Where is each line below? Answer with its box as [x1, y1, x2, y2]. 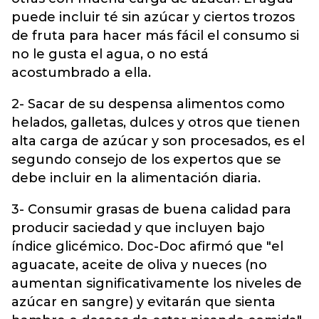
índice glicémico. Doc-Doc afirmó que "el [11, 239, 283, 254]
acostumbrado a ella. [11, 65, 151, 80]
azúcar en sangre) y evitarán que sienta [11, 294, 276, 310]
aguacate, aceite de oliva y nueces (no [11, 257, 267, 273]
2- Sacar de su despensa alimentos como [11, 96, 285, 112]
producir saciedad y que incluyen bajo [11, 220, 265, 236]
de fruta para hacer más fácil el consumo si [11, 28, 299, 43]
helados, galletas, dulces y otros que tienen [11, 115, 300, 130]
